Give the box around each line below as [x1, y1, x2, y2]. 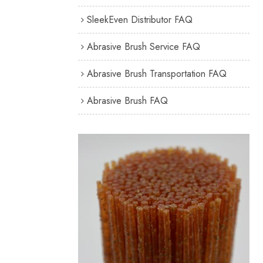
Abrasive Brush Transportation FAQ [86, 66, 227, 80]
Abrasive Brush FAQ [86, 93, 168, 107]
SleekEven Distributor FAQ [86, 12, 193, 26]
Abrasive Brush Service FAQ [86, 39, 200, 53]
